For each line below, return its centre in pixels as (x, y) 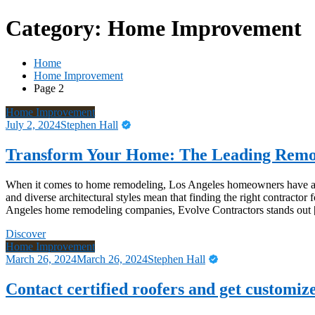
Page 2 (49, 88)
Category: (57, 28)
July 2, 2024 (33, 124)
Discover (26, 233)
